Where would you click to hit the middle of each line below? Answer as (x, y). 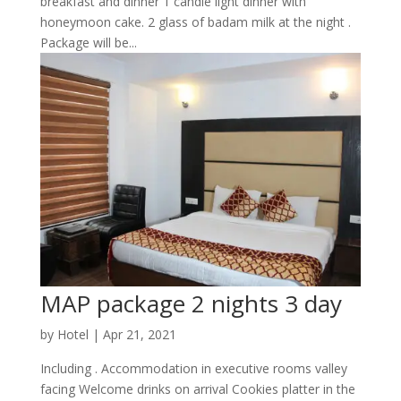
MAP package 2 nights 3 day (191, 304)
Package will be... (88, 43)
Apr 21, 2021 (139, 335)
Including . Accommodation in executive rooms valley (193, 369)
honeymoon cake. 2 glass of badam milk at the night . (195, 22)
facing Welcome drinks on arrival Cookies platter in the (197, 389)
